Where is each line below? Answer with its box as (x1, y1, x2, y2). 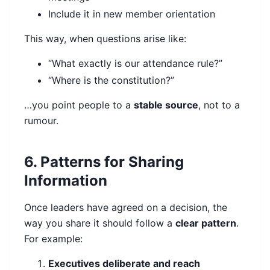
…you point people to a (24, 99, 134, 111)
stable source (134, 99, 198, 111)
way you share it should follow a (24, 217, 175, 230)
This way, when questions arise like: (24, 33, 186, 45)
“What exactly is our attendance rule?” (48, 57, 222, 70)
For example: (24, 233, 83, 245)
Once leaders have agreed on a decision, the (24, 201, 227, 214)
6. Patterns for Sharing (24, 153, 184, 171)
